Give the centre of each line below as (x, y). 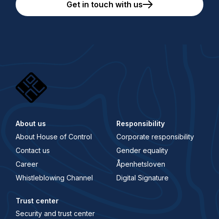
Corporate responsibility (155, 136)
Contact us (33, 150)
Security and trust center (55, 213)
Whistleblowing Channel (54, 177)
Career (27, 164)
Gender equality (142, 150)
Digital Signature (143, 177)
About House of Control (54, 136)
